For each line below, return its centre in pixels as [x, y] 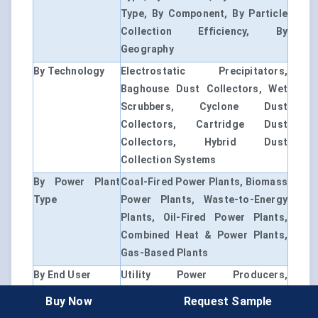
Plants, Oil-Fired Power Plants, [204, 218]
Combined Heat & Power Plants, [204, 235]
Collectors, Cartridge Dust [204, 125]
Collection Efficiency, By [204, 32]
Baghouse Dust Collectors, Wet [204, 89]
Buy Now [69, 301]
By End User [62, 275]
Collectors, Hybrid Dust [204, 142]
